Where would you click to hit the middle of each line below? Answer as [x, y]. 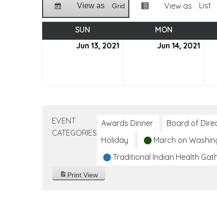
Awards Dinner [127, 123]
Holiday [115, 140]
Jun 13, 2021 [98, 46]
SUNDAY [105, 30]
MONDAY [188, 30]
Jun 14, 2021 [178, 46]
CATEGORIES [74, 133]
